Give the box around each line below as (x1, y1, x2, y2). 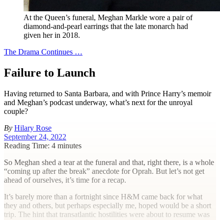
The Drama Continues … (4, 48, 82, 56)
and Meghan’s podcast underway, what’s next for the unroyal (4, 98, 192, 107)
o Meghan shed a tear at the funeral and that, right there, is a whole (8, 158, 214, 166)
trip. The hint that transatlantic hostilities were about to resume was (4, 210, 210, 219)
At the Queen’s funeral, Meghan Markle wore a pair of (24, 13, 192, 22)
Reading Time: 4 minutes (4, 141, 82, 150)
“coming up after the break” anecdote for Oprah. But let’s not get (4, 166, 204, 175)
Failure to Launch (4, 66, 95, 79)
